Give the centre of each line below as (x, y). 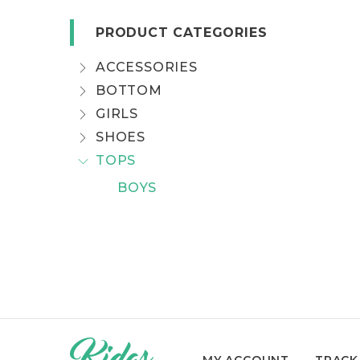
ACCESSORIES (147, 67)
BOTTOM (129, 90)
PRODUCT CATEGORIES (182, 33)
